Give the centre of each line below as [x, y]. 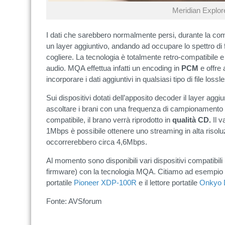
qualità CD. [192, 120]
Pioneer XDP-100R [105, 183]
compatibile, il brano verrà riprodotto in [109, 120]
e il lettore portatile [168, 183]
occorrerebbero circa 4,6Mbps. [97, 142]
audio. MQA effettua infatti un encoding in [114, 68]
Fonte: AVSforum [74, 201]
